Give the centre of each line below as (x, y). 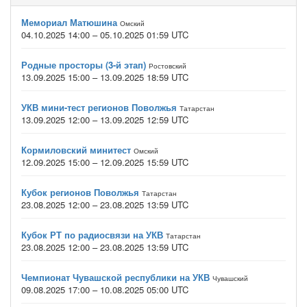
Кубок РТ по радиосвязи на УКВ (92, 235)
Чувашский (230, 278)
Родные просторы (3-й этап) (84, 65)
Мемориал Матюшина (69, 22)
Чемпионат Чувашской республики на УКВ (115, 277)
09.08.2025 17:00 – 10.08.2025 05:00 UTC (105, 290)
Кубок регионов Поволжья (80, 192)
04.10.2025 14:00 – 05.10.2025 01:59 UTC (105, 35)
